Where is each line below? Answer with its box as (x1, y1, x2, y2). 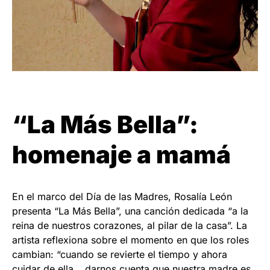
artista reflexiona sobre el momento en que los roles (12, 234, 249, 246)
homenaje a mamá (12, 140, 231, 170)
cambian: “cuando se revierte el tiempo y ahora (12, 248, 227, 261)
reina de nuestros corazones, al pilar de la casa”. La (12, 219, 247, 232)
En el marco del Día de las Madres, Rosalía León (12, 190, 232, 203)
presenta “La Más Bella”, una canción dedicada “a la (12, 205, 248, 218)
